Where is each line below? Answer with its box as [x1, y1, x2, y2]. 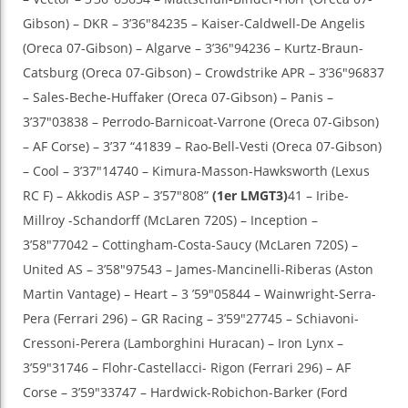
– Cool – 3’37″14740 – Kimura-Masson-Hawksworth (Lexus [23, 162, 370, 180]
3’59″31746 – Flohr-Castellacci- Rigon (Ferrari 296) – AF [23, 359, 351, 377]
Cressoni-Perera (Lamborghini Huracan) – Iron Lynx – [23, 334, 343, 352]
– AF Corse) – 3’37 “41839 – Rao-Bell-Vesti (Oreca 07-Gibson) [23, 138, 382, 156]
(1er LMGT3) [209, 187, 288, 205]
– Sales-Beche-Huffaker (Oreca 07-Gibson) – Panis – [23, 88, 333, 107]
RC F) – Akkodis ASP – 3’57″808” [23, 187, 209, 205]
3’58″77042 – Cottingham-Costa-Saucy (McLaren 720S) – [23, 236, 358, 254]
